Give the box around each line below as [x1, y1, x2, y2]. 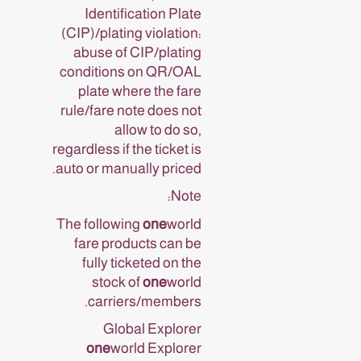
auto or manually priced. [56, 160, 201, 176]
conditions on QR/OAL [60, 63, 201, 80]
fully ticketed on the [82, 254, 201, 271]
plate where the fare [78, 82, 201, 99]
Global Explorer [103, 321, 201, 337]
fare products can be [74, 234, 201, 251]
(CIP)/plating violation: [61, 24, 201, 41]
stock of [92, 273, 143, 290]
